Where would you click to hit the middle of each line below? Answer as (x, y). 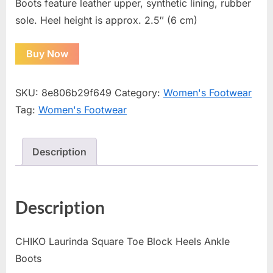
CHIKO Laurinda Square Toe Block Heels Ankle (122, 241)
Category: (139, 93)
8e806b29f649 (76, 93)
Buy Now (47, 54)
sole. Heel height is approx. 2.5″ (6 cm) (106, 20)
